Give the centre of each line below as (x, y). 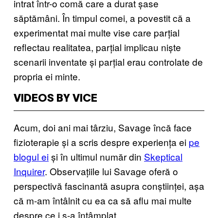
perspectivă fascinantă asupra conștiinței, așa (109, 185)
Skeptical (163, 156)
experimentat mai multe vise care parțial (97, 32)
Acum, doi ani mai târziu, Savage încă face (103, 127)
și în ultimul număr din (96, 156)
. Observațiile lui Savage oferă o (111, 171)
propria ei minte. (47, 76)
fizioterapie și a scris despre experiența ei (101, 142)
